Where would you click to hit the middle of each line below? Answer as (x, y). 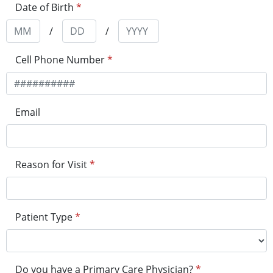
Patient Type (44, 217)
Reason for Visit (51, 165)
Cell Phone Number (60, 60)
